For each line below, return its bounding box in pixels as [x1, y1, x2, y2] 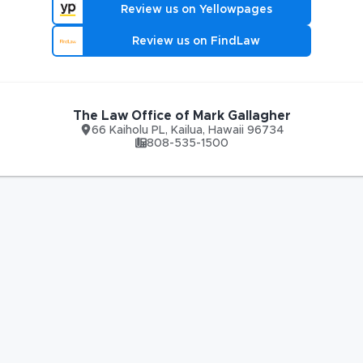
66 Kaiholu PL [91, 125, 165, 136]
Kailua [170, 125, 203, 136]
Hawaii [207, 125, 244, 136]
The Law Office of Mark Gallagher [72, 109, 291, 122]
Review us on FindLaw [132, 35, 260, 47]
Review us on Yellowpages [120, 3, 272, 15]
